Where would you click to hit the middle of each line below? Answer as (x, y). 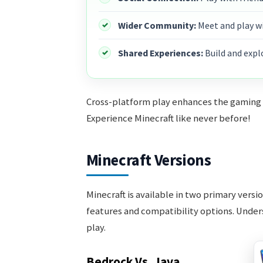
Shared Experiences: (160, 53)
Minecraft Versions (149, 160)
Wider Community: (157, 26)
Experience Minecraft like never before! (168, 118)
